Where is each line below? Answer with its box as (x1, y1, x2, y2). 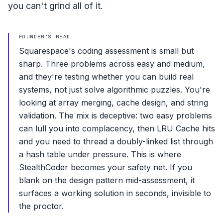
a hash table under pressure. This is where (19, 149, 181, 159)
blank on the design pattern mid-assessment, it (19, 175, 195, 185)
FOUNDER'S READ (19, 32, 71, 40)
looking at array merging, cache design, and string (19, 97, 208, 108)
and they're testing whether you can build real (19, 71, 194, 82)
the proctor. (19, 201, 64, 211)
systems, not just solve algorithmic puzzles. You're (19, 84, 210, 95)
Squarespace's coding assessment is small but (19, 45, 194, 56)
